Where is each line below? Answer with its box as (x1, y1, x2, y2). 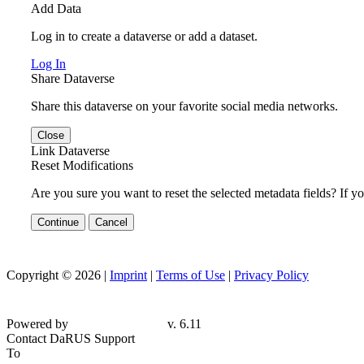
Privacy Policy (234, 267, 309, 282)
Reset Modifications (31, 158, 133, 172)
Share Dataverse (31, 71, 115, 85)
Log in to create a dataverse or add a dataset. (31, 28, 258, 43)
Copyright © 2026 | (6, 267, 110, 282)
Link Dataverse (31, 143, 110, 158)
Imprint (110, 267, 147, 282)
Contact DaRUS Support (6, 331, 135, 345)
